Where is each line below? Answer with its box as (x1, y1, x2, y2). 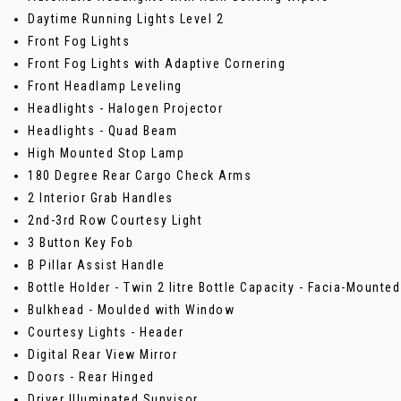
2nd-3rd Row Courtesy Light (28, 212, 202, 227)
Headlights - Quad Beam (28, 123, 177, 138)
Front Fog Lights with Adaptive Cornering (28, 55, 286, 71)
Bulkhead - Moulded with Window (28, 302, 235, 317)
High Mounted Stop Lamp (28, 145, 184, 160)
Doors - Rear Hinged (28, 369, 155, 384)
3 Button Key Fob (28, 235, 133, 250)
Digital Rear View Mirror (28, 346, 177, 362)
